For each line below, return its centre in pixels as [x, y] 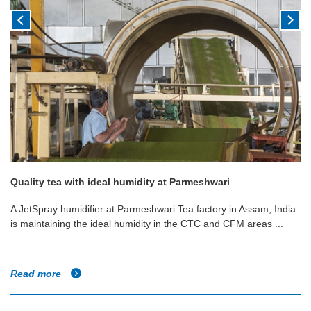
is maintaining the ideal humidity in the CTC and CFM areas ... [147, 224]
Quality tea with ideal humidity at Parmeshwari [120, 182]
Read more [37, 274]
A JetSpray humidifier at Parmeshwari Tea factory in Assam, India [153, 209]
